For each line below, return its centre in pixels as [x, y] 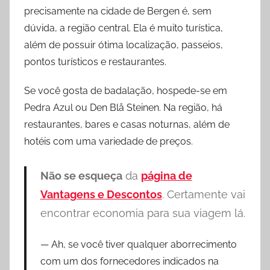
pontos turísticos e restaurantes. [95, 62]
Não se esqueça [81, 176]
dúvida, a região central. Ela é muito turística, [124, 28]
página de [166, 176]
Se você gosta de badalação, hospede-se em [126, 91]
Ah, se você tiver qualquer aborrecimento [144, 244]
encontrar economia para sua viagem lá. [143, 213]
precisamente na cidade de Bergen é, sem [118, 11]
